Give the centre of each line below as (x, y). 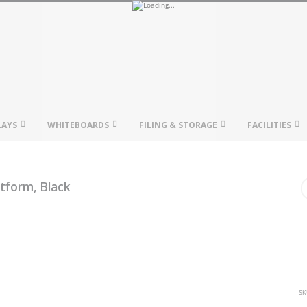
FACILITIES (269, 125)
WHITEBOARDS (78, 125)
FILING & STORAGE (178, 125)
